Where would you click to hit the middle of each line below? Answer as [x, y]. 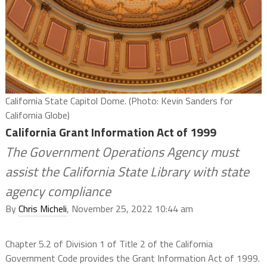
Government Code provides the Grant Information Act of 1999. [132, 258]
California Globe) [37, 115]
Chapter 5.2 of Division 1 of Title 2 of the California [109, 244]
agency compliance [58, 192]
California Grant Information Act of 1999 [111, 132]
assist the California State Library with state [127, 172]
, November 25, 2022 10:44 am [130, 209]
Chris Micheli [42, 209]
